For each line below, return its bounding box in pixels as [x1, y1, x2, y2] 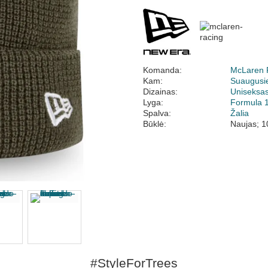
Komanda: [143, 65, 182, 75]
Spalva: [143, 108, 171, 118]
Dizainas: [143, 87, 178, 96]
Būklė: [143, 119, 166, 129]
